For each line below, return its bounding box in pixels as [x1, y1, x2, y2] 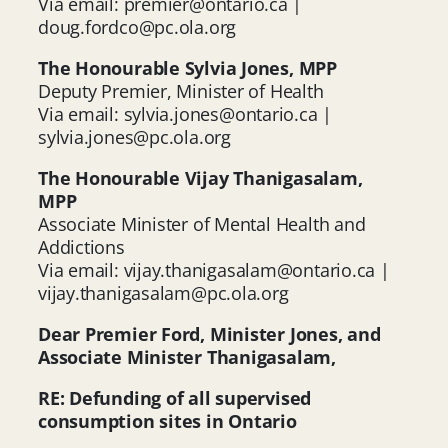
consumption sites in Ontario [38, 408, 297, 433]
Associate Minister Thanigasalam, [38, 344, 336, 369]
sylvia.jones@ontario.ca [123, 101, 318, 126]
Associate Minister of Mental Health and [38, 211, 366, 236]
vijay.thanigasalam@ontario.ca [123, 257, 376, 282]
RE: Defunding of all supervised [38, 385, 312, 410]
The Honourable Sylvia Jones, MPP [38, 55, 337, 80]
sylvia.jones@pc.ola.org [38, 124, 231, 149]
